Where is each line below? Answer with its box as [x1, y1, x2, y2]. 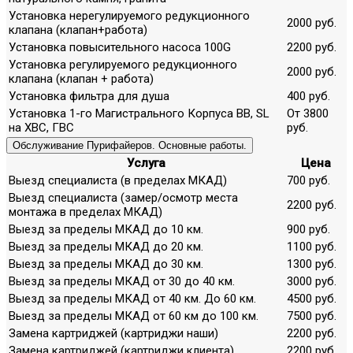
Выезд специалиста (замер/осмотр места [9, 190, 238, 205]
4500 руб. [287, 291, 336, 306]
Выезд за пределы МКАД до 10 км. [9, 221, 203, 236]
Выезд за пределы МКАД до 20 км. [9, 239, 203, 254]
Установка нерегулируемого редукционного [9, 8, 250, 23]
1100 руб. [287, 239, 336, 254]
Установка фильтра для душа [9, 88, 169, 103]
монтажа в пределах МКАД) [9, 204, 162, 219]
